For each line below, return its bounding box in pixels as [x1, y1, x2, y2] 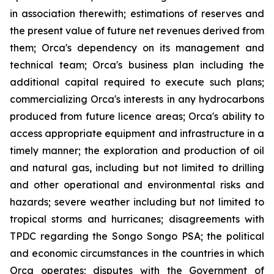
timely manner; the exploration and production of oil [10, 144, 264, 157]
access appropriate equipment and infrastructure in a [10, 127, 264, 139]
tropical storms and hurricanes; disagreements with [10, 212, 264, 225]
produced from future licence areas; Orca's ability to [10, 109, 264, 122]
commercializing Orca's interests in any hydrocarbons [10, 92, 264, 105]
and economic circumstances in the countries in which [10, 246, 264, 259]
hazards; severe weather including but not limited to [10, 195, 264, 208]
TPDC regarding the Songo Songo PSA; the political [10, 229, 264, 242]
